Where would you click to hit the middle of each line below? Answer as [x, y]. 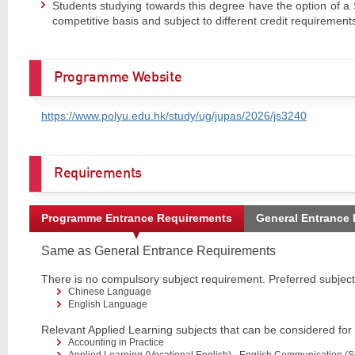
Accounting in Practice [116, 342]
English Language [107, 304]
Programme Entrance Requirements [136, 218]
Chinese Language [109, 291]
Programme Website [118, 78]
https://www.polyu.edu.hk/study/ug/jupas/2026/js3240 [174, 116]
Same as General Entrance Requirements [158, 250]
